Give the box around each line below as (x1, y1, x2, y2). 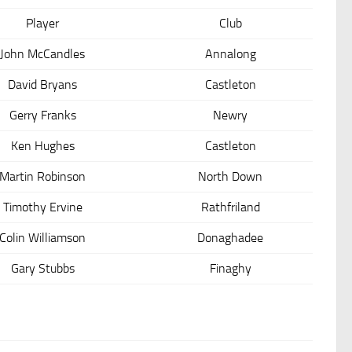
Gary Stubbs (10, 260, 75, 276)
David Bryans (8, 76, 77, 92)
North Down (198, 168, 262, 184)
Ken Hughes (10, 137, 75, 153)
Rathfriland (200, 199, 260, 214)
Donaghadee (197, 229, 263, 245)
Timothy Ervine (2, 199, 82, 214)
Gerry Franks (9, 107, 76, 123)
